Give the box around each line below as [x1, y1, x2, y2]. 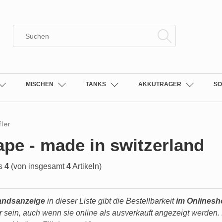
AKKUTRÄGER [138, 81, 181, 88]
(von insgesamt [9, 162, 66, 170]
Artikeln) [71, 162, 102, 170]
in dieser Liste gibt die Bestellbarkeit [45, 197, 176, 205]
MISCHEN [25, 81, 54, 88]
